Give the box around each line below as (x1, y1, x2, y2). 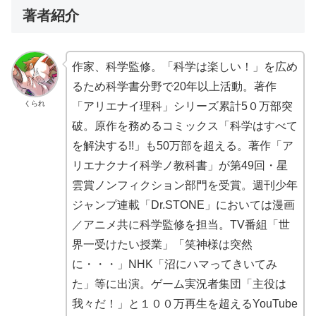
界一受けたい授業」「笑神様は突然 (71, 238, 253, 251)
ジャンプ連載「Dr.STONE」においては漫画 (71, 199, 295, 212)
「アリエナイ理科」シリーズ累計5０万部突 (71, 100, 293, 113)
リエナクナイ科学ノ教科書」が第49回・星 (71, 159, 288, 172)
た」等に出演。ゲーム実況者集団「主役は (71, 278, 286, 291)
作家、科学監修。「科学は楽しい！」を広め (71, 61, 298, 73)
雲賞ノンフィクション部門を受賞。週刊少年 (71, 179, 298, 192)
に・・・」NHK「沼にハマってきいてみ (71, 258, 277, 271)
